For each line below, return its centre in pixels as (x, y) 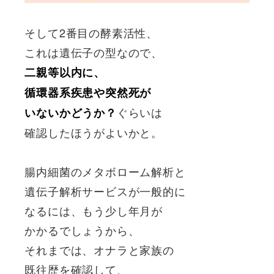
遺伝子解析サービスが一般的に (105, 191)
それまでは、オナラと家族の (99, 249)
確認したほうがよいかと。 (94, 132)
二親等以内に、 (65, 72)
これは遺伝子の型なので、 (94, 52)
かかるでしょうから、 (82, 230)
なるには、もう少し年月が (94, 210)
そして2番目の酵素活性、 (91, 32)
